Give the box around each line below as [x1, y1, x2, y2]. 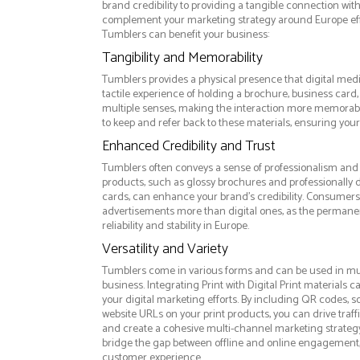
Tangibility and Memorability [101, 46, 263, 71]
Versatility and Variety [101, 237, 228, 262]
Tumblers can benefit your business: [101, 26, 269, 45]
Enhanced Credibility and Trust [101, 134, 276, 159]
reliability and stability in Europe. [101, 217, 249, 236]
